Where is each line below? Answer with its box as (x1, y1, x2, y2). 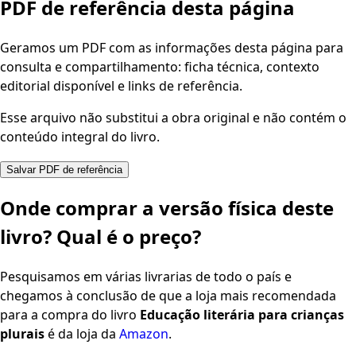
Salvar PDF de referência (6, 164, 122, 176)
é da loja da (44, 325, 119, 343)
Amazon (119, 325, 168, 343)
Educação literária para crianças (140, 306, 344, 324)
